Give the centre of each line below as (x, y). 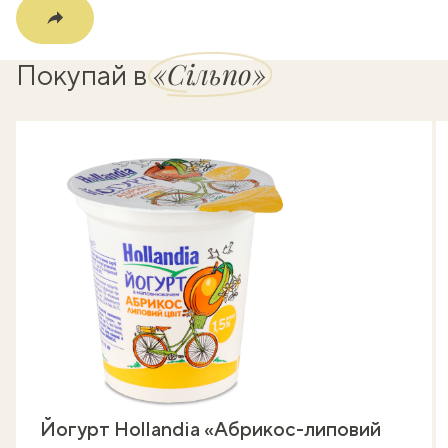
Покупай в (84, 74)
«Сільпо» (209, 73)
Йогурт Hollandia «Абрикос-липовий (210, 428)
